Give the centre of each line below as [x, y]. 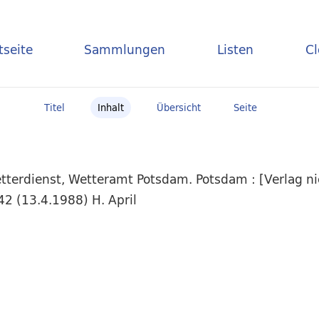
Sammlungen [125, 49]
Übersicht [178, 108]
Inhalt [110, 108]
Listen [236, 49]
